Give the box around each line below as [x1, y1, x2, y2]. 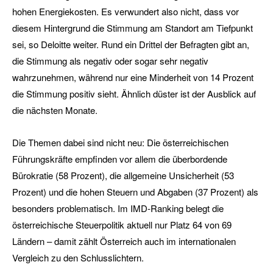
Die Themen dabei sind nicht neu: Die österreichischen [12, 136, 229, 149]
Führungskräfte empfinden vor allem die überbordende [12, 152, 227, 166]
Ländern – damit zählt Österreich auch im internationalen [12, 235, 236, 248]
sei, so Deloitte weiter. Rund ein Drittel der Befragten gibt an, [12, 38, 249, 51]
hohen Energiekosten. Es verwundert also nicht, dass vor [12, 5, 239, 18]
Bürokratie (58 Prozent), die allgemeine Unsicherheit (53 [12, 169, 234, 182]
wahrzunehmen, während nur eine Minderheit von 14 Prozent [12, 71, 253, 84]
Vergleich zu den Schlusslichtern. [12, 251, 144, 264]
